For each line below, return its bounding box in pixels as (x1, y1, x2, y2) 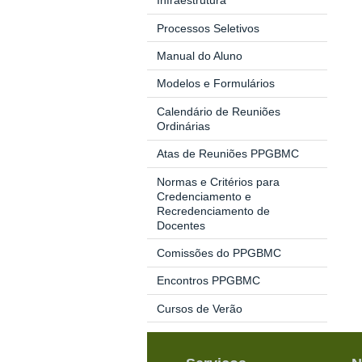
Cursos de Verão (156, 301, 242, 315)
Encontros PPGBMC (156, 274, 260, 288)
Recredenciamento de (156, 204, 270, 217)
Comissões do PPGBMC (156, 246, 281, 259)
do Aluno (197, 49, 242, 63)
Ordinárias (156, 119, 210, 133)
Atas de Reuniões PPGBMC (156, 147, 299, 161)
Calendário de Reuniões (156, 104, 280, 118)
